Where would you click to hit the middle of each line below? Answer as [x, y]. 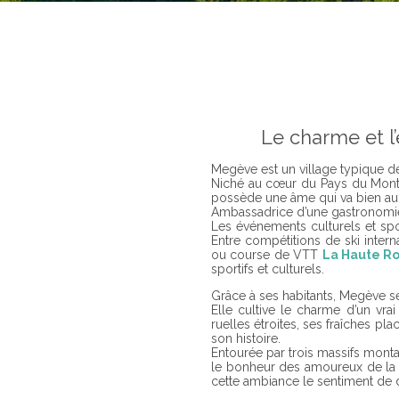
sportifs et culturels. [268, 269]
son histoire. [246, 338]
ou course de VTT [267, 255]
